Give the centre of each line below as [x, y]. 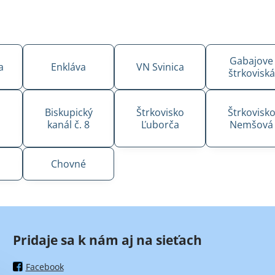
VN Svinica [160, 67]
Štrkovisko [160, 112]
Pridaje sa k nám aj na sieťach [107, 240]
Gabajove [252, 60]
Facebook [45, 266]
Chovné [69, 164]
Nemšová [252, 124]
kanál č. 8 [69, 124]
